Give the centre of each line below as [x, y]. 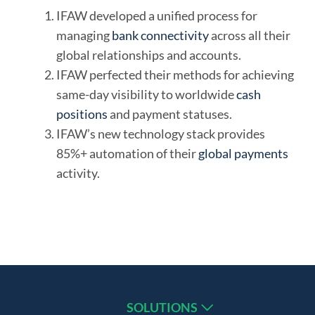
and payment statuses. [170, 114]
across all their [250, 35]
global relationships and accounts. [149, 55]
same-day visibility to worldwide [146, 94]
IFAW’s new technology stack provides [161, 134]
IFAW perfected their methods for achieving [175, 75]
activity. [78, 173]
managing [84, 35]
